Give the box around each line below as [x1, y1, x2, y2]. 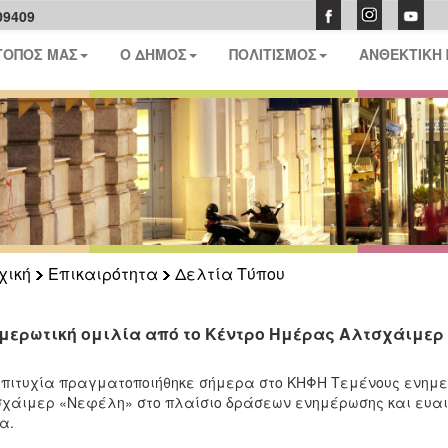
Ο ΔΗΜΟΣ [120, 44, 188, 64]
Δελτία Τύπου [174, 262, 285, 285]
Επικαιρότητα [47, 262, 158, 285]
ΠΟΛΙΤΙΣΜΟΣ [229, 44, 318, 64]
